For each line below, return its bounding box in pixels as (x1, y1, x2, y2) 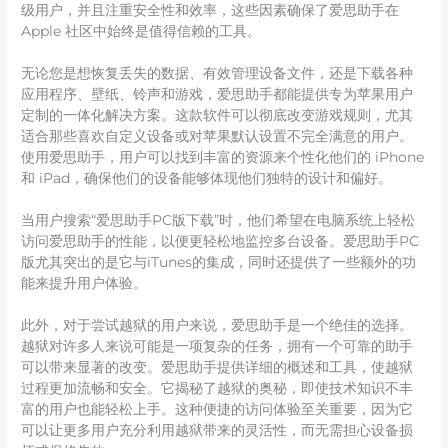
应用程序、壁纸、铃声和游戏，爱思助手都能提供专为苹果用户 (21, 86, 414, 103)
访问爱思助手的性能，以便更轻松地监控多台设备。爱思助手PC (21, 233, 420, 250)
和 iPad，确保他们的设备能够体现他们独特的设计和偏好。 (21, 170, 393, 187)
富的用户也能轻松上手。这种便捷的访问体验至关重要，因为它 (21, 401, 414, 418)
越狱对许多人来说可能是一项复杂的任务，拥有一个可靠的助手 (21, 338, 414, 355)
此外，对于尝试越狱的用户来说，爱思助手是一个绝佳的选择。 (21, 317, 414, 334)
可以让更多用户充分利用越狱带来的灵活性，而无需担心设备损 (21, 422, 414, 439)
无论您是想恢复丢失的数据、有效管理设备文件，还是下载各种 (21, 65, 414, 82)
